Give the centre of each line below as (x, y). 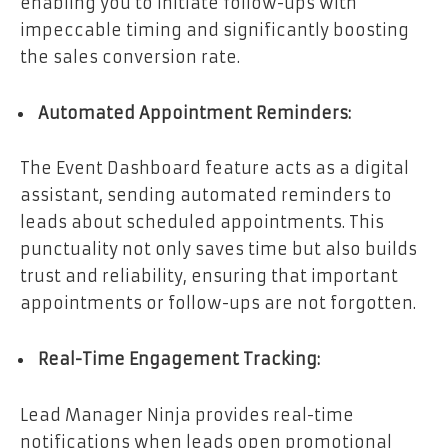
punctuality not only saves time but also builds (218, 249)
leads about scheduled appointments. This (202, 222)
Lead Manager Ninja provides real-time (187, 414)
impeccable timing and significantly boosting (214, 30)
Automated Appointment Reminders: (194, 112)
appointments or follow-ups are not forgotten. (218, 303)
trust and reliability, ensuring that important (209, 276)
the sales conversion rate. (130, 57)
